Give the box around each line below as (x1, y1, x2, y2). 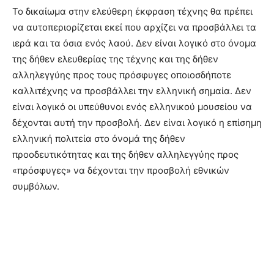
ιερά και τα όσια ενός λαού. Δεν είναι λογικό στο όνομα (12, 37, 256, 49)
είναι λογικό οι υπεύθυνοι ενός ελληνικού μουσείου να (12, 100, 252, 113)
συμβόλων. (12, 180, 59, 192)
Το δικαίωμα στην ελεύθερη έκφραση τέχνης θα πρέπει (12, 5, 253, 17)
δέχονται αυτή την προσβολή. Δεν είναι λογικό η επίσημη (12, 116, 262, 128)
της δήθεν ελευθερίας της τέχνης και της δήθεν (12, 53, 218, 65)
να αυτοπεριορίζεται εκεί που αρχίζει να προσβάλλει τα (12, 21, 256, 33)
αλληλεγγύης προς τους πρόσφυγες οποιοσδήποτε (12, 68, 231, 81)
